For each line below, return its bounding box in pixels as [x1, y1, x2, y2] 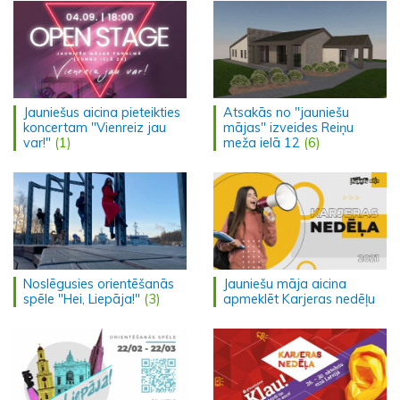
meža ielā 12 [223, 134, 300, 151]
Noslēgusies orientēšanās [23, 276, 174, 292]
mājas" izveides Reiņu [223, 119, 354, 136]
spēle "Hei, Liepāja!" [23, 291, 140, 307]
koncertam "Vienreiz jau [23, 119, 166, 136]
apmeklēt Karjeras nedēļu [223, 291, 375, 307]
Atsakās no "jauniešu [223, 104, 349, 121]
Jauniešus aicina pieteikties [23, 104, 180, 121]
